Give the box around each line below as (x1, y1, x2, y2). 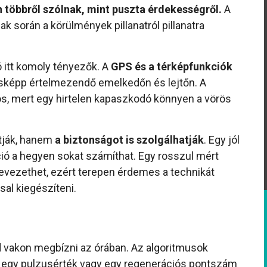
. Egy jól (204, 133, 240, 146)
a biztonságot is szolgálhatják (55, 133, 204, 146)
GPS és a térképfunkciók (111, 60, 232, 73)
